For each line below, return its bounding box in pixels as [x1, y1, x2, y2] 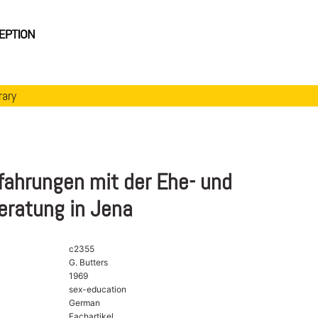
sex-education [68, 283, 126, 295]
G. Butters [68, 256, 108, 268]
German [68, 297, 100, 308]
